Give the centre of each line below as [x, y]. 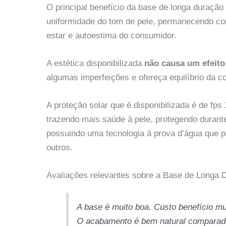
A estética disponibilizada [95, 63]
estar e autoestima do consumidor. [111, 35]
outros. [60, 148]
